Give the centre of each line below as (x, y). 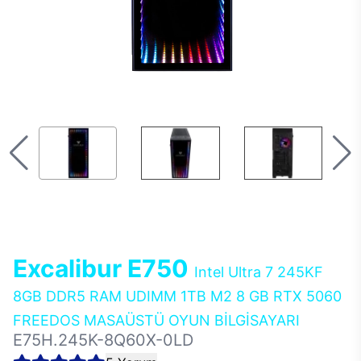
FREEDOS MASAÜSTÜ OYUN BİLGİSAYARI (156, 320)
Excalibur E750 (104, 268)
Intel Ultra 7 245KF (259, 272)
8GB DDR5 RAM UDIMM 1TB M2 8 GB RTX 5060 (177, 296)
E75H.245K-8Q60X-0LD (103, 340)
